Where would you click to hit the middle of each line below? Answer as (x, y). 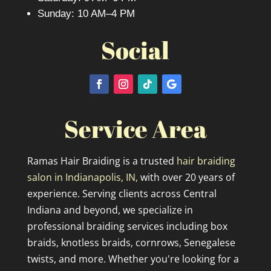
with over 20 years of (187, 177)
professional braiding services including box (127, 226)
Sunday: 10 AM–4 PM (86, 13)
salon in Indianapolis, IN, (83, 177)
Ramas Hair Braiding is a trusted (102, 161)
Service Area (135, 129)
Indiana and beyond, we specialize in (110, 210)
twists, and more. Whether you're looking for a (133, 259)
